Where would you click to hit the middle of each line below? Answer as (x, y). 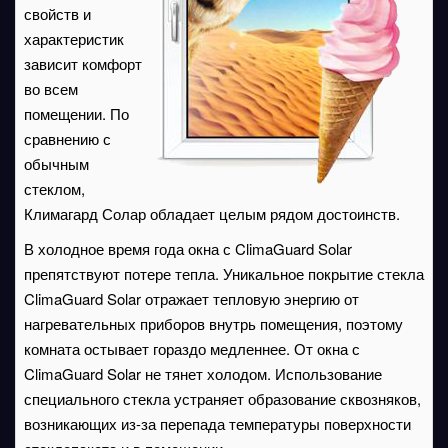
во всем (51, 88)
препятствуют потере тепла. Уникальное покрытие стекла (224, 273)
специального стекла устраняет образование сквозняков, (222, 398)
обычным (56, 163)
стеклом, (54, 188)
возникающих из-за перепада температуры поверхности (217, 423)
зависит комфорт (83, 63)
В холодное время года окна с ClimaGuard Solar (188, 248)
